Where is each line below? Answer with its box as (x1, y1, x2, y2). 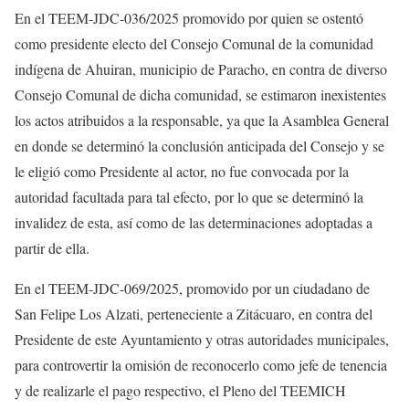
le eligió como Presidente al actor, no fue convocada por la (15, 162, 349, 181)
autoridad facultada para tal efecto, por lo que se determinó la (15, 187, 363, 206)
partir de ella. (15, 238, 89, 257)
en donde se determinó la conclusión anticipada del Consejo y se (15, 136, 384, 155)
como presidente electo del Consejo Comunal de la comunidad (15, 34, 373, 53)
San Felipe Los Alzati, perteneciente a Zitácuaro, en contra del (15, 304, 372, 323)
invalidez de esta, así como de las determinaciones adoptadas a (15, 213, 372, 232)
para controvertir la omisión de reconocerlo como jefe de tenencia (15, 355, 387, 374)
